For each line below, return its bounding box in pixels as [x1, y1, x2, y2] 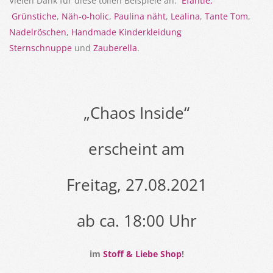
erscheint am [88, 137, 185, 160]
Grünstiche [12, 10, 57, 22]
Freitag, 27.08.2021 [66, 173, 207, 196]
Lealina [171, 10, 200, 22]
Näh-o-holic [62, 10, 109, 22]
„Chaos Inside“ [83, 101, 190, 124]
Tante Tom [205, 10, 248, 22]
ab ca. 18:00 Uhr [76, 209, 197, 232]
